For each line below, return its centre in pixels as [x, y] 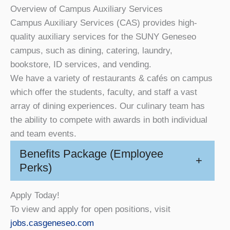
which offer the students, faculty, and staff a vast [104, 92]
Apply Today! [35, 195]
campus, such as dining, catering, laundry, [91, 50]
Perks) [36, 167]
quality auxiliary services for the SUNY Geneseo [103, 36]
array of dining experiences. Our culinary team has [108, 106]
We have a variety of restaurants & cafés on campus [111, 78]
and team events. [43, 133]
